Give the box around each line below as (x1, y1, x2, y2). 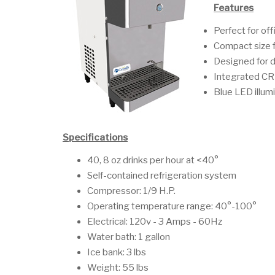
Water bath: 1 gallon (87, 231, 170, 242)
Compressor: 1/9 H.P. (87, 185, 176, 196)
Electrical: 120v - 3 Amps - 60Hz (87, 216, 222, 227)
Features (214, 2, 254, 14)
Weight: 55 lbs (87, 262, 149, 273)
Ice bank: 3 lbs (87, 247, 146, 258)
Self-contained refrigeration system (87, 170, 236, 181)
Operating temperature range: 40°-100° (87, 201, 257, 212)
